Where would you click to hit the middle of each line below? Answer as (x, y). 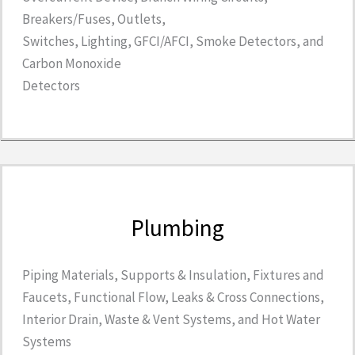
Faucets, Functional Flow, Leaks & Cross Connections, (173, 298)
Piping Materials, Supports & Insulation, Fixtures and (173, 275)
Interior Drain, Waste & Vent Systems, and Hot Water (171, 320)
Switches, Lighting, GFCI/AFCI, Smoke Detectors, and (173, 42)
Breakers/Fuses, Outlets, (94, 19)
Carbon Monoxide (72, 64)
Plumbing (177, 228)
